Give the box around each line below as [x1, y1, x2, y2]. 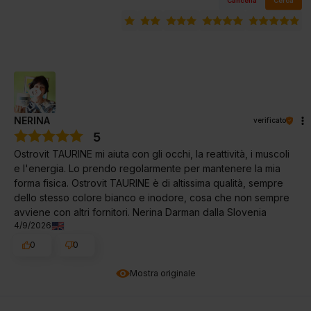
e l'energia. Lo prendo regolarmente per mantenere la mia [14, 162, 280, 175]
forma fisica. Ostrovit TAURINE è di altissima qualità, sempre [14, 177, 283, 190]
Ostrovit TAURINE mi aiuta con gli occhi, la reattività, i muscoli [14, 148, 289, 160]
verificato [253, 116, 286, 125]
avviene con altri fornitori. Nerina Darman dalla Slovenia [14, 206, 267, 219]
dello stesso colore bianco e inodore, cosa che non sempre [14, 192, 289, 204]
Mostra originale [129, 267, 196, 278]
